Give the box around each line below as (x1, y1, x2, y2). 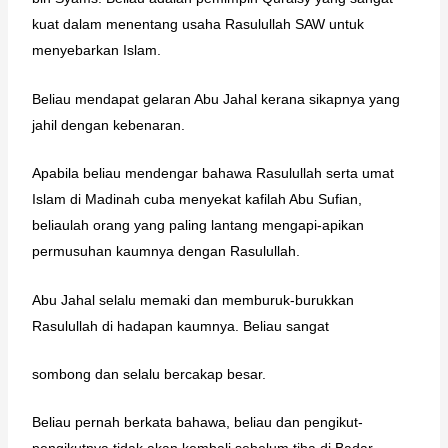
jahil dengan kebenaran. (31, 116, 185, 133)
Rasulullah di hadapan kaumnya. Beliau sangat (31, 317, 329, 334)
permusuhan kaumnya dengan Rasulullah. (31, 243, 300, 260)
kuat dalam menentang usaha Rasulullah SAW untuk (31, 16, 364, 33)
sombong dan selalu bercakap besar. (31, 366, 266, 383)
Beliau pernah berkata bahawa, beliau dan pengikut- (31, 414, 363, 431)
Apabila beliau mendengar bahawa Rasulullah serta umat (31, 165, 394, 182)
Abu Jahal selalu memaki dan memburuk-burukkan (31, 291, 354, 308)
